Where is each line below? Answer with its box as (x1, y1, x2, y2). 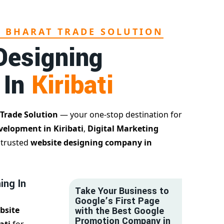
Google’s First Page (75, 194, 159, 208)
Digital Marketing (87, 123, 158, 134)
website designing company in (30, 137, 152, 148)
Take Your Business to (75, 184, 169, 198)
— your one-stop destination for (58, 109, 182, 120)
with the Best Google (75, 204, 164, 218)
